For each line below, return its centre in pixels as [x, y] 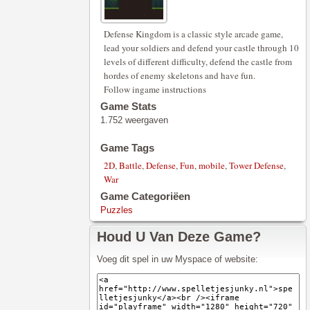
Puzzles [117, 210]
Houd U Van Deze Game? [179, 237]
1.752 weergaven [134, 120]
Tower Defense [256, 165]
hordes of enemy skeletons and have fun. [180, 75]
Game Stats [128, 106]
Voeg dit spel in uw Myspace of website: [177, 259]
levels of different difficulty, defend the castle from [198, 62]
